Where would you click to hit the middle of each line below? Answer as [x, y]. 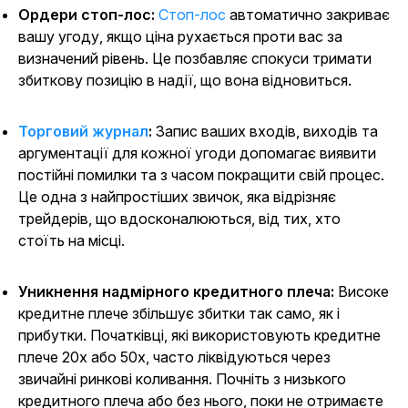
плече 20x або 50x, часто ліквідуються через [174, 357]
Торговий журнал [83, 131]
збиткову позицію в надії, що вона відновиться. [185, 80]
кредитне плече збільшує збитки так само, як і [179, 313]
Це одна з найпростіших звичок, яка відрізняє [177, 197]
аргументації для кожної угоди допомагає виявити [197, 153]
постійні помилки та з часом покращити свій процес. [201, 175]
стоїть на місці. [71, 240]
